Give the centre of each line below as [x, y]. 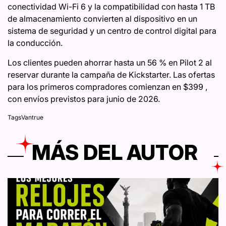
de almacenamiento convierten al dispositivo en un [102, 19]
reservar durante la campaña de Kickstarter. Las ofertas [111, 75]
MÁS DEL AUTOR [115, 153]
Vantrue [32, 118]
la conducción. [35, 43]
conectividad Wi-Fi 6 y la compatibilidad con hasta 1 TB [111, 7]
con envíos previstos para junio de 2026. [84, 99]
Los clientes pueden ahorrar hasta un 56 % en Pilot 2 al [110, 63]
